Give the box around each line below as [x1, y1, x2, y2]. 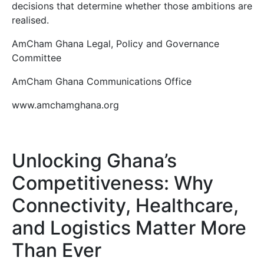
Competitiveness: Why [12, 171, 213, 194]
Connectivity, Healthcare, [12, 194, 239, 217]
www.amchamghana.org [12, 99, 119, 111]
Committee [12, 52, 61, 64]
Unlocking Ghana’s [12, 149, 177, 172]
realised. [12, 14, 49, 26]
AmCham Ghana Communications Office [12, 75, 192, 87]
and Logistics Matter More [12, 216, 246, 239]
